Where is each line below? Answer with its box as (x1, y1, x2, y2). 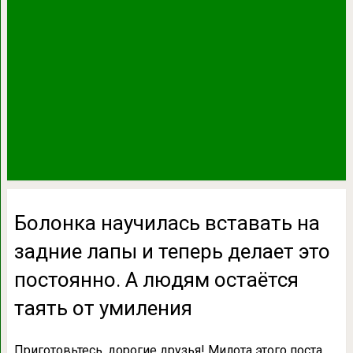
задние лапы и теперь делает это (13, 239, 330, 263)
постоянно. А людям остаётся (13, 267, 299, 292)
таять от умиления (13, 295, 192, 320)
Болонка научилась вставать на (13, 210, 320, 235)
